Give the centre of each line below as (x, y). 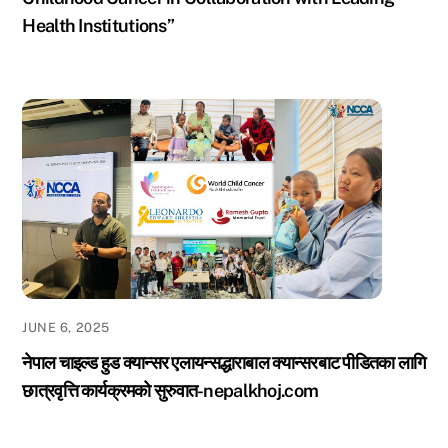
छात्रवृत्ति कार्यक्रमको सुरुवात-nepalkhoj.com (170, 391)
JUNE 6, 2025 (66, 328)
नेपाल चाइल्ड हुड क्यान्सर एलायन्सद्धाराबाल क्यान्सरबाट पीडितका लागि (224, 363)
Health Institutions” (98, 25)
